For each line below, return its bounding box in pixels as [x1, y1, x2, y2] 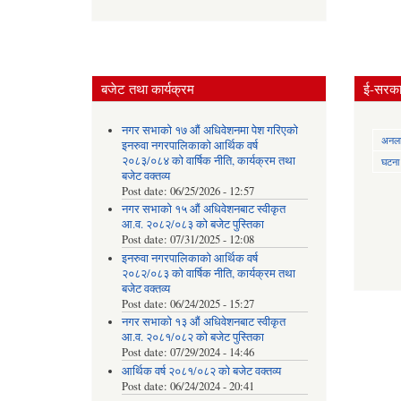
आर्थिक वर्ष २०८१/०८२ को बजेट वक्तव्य [121, 363, 281, 379]
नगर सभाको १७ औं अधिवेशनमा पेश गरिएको [121, 122, 298, 138]
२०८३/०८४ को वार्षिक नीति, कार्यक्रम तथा [121, 152, 295, 168]
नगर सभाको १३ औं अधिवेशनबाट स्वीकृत [121, 314, 286, 330]
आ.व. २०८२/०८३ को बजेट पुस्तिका [121, 217, 264, 233]
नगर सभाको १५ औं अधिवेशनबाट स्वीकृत [121, 201, 286, 218]
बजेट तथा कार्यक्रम [101, 80, 194, 98]
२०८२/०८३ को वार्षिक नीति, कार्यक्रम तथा [121, 265, 295, 281]
